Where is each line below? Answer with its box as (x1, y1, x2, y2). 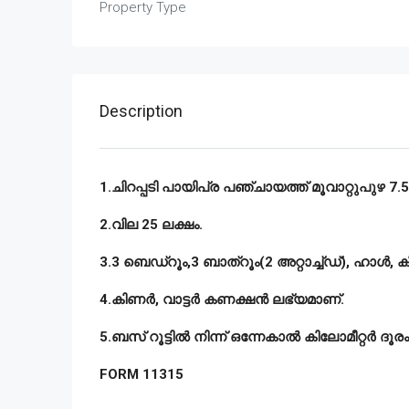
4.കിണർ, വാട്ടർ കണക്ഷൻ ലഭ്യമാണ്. (100, 291, 344, 308)
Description (100, 101, 183, 121)
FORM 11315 (100, 366, 184, 383)
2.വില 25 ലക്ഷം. (100, 216, 203, 233)
